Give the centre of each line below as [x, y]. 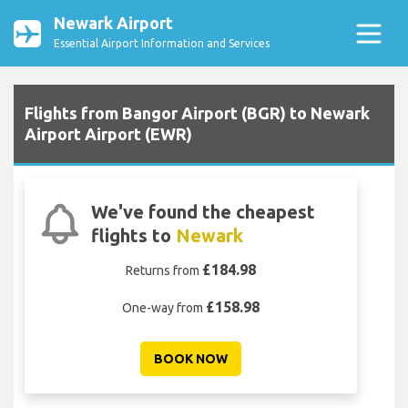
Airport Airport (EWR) [108, 134]
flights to [133, 236]
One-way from [164, 308]
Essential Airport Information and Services [162, 43]
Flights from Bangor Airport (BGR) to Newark [197, 113]
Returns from [164, 271]
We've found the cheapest [203, 212]
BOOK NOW [191, 359]
